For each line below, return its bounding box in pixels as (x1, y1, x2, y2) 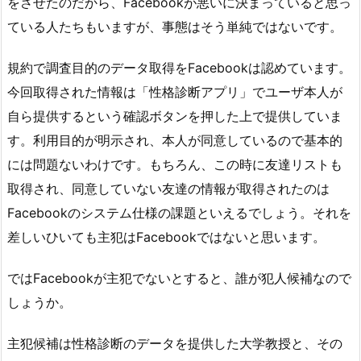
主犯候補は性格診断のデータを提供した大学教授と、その (7, 334, 342, 351)
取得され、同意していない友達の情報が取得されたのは (7, 180, 330, 197)
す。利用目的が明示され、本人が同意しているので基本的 (7, 132, 342, 149)
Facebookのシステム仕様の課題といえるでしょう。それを (7, 205, 351, 222)
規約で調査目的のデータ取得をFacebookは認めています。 (7, 60, 351, 77)
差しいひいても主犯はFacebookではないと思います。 (7, 229, 326, 246)
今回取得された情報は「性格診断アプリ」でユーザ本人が (7, 84, 342, 101)
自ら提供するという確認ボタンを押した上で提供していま (7, 108, 342, 125)
